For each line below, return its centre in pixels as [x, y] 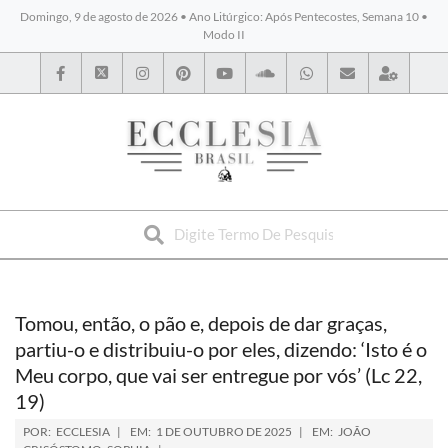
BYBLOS [108, 218]
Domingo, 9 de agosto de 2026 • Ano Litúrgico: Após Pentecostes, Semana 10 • [224, 16]
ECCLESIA [83, 431]
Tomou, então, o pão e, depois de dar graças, [201, 323]
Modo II [224, 34]
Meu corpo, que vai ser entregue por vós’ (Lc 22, [218, 375]
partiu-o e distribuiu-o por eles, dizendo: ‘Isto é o [221, 349]
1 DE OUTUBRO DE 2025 [224, 431]
